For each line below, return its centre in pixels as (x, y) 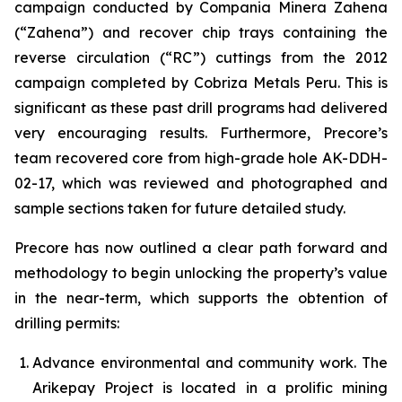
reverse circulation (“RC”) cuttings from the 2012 (201, 58)
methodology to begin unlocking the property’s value (201, 273)
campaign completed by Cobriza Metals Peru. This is (201, 83)
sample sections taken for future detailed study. (180, 209)
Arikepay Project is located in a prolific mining (210, 388)
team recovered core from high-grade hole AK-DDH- (201, 158)
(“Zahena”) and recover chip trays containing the (201, 33)
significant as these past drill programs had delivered (201, 108)
